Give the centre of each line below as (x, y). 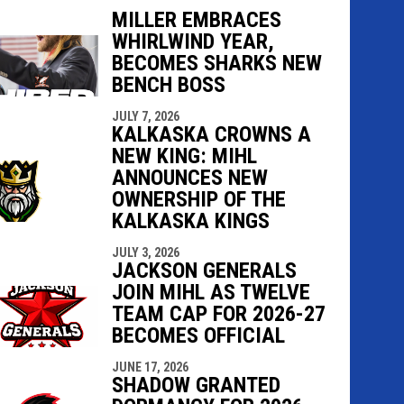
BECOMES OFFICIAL (198, 335)
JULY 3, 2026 (145, 252)
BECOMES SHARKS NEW (216, 63)
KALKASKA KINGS (190, 220)
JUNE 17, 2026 (150, 367)
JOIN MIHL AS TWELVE (211, 292)
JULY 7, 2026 (145, 116)
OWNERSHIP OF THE (198, 199)
